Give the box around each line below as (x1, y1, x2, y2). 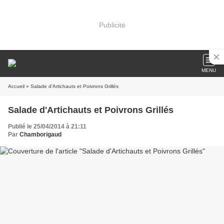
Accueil (8, 83, 24, 89)
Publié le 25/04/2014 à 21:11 (8, 123, 86, 130)
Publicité (98, 20, 125, 29)
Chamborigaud (19, 131, 61, 138)
